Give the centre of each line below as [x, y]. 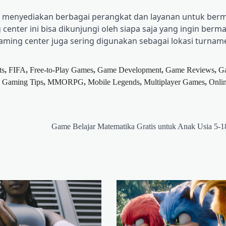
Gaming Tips [23, 82]
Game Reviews [190, 70]
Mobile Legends [114, 82]
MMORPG [66, 82]
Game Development [129, 70]
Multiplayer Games [174, 82]
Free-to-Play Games [62, 70]
